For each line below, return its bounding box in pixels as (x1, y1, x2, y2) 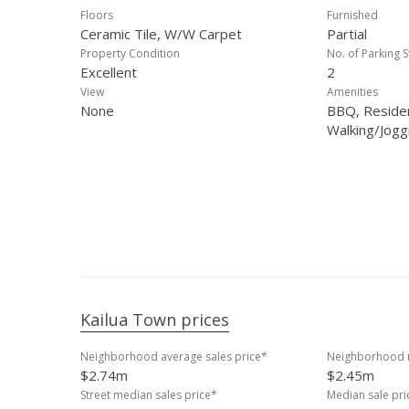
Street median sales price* (80, 387, 217, 403)
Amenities (327, 84, 378, 100)
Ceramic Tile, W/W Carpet (80, 25, 242, 43)
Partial (327, 25, 367, 43)
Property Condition (80, 46, 180, 61)
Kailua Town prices (80, 309, 229, 330)
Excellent (80, 63, 137, 81)
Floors (80, 7, 113, 23)
